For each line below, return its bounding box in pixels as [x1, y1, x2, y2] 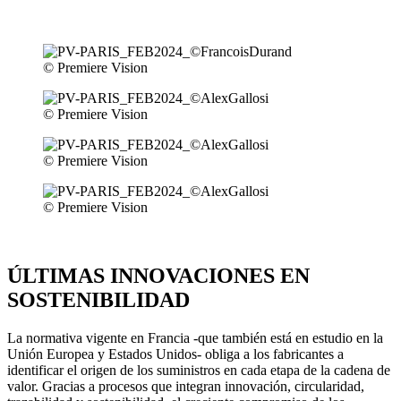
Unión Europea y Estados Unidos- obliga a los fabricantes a [7, 346, 344, 362]
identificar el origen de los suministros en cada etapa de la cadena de [7, 362, 390, 378]
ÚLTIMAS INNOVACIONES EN [7, 263, 310, 287]
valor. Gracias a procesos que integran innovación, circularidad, [7, 378, 364, 394]
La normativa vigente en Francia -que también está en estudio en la [7, 329, 383, 346]
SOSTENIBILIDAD [7, 287, 190, 311]
